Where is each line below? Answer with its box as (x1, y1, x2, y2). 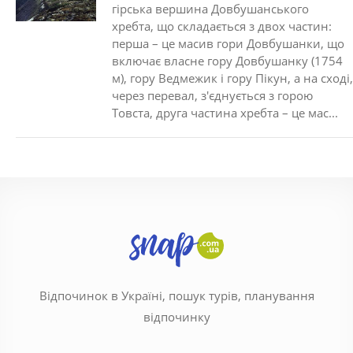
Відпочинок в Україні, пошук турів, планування (39, 288, 314, 304)
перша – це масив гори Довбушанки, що (112, 35, 344, 52)
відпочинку (143, 309, 210, 325)
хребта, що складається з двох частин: (112, 18, 332, 35)
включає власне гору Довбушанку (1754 (112, 53, 343, 69)
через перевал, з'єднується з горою (112, 87, 313, 104)
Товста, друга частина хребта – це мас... (112, 105, 338, 121)
